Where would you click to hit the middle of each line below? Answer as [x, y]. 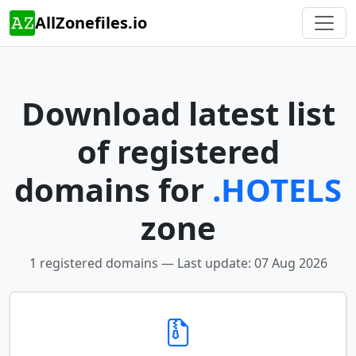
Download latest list [178, 113]
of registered [178, 151]
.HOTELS [277, 190]
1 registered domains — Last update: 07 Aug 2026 [178, 263]
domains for [113, 190]
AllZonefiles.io [91, 23]
